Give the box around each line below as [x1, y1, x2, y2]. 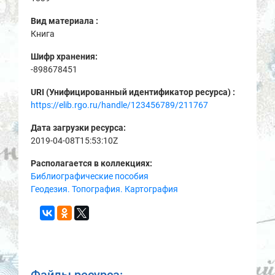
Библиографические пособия [31, 171, 149, 181]
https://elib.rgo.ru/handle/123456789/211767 [31, 100, 208, 110]
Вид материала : [31, 16, 100, 26]
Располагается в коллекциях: [31, 158, 152, 168]
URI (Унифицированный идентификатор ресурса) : [31, 87, 237, 97]
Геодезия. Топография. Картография [31, 184, 178, 194]
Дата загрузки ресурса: [31, 123, 128, 133]
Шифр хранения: [31, 52, 99, 61]
